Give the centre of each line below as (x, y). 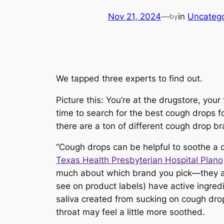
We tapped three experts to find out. (129, 78)
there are (75, 126)
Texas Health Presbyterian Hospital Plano (139, 160)
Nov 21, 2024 (134, 17)
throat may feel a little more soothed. (130, 212)
